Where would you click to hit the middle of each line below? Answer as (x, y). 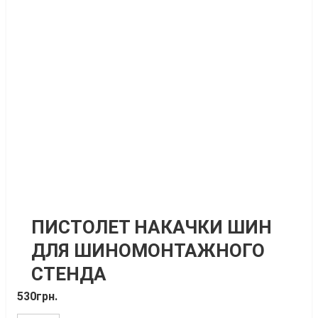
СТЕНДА (68, 274)
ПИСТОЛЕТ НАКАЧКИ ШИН (151, 227)
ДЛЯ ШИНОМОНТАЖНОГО (148, 251)
